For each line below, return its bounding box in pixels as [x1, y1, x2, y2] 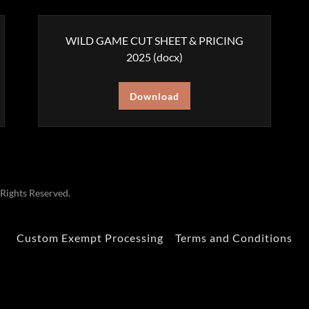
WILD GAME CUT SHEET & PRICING [65, 34, 243, 47]
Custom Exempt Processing [17, 230, 164, 244]
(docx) [150, 50, 183, 63]
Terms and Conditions [175, 230, 292, 244]
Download [130, 90, 179, 102]
